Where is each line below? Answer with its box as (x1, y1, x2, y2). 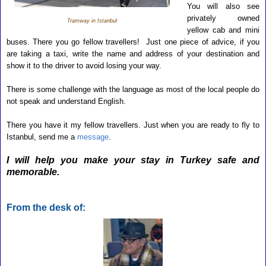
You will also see (186, 2, 259, 11)
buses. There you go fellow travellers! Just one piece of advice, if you (7, 37, 259, 46)
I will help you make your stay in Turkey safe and (7, 155, 259, 165)
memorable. (7, 167, 59, 177)
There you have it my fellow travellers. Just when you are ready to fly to (7, 121, 259, 129)
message (77, 132, 109, 141)
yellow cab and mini (186, 26, 259, 34)
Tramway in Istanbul (67, 17, 117, 24)
